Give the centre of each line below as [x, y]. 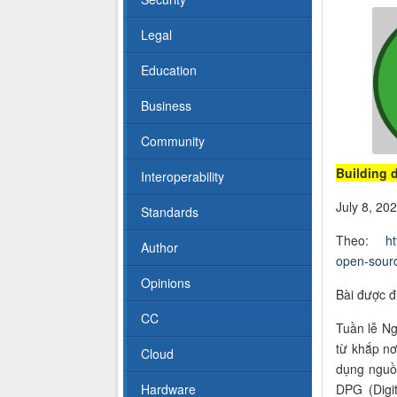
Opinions [166, 283]
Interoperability [183, 177]
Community [173, 141]
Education [169, 70]
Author [160, 248]
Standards [170, 212]
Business [166, 106]
